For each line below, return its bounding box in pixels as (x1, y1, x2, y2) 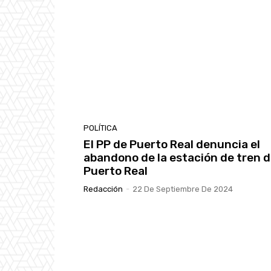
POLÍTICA (83, 123, 117, 132)
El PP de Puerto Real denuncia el (83, 137, 260, 151)
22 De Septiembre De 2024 (132, 184, 233, 194)
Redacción (83, 184, 123, 194)
